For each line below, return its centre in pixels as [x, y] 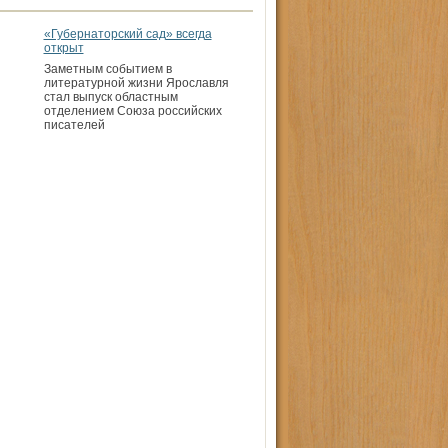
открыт [63, 48]
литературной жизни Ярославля [136, 83]
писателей [74, 125]
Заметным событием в [107, 69]
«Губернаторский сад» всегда [127, 34]
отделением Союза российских [132, 111]
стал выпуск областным [110, 97]
